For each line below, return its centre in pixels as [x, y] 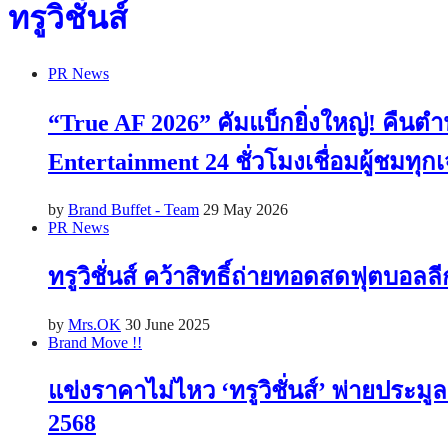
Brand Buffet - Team [133, 209]
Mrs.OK [94, 324]
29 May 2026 [245, 209]
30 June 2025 [167, 324]
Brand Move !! [95, 342]
